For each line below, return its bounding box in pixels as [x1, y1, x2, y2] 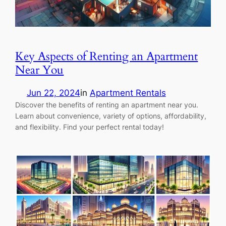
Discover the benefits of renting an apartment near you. [15, 100, 199, 109]
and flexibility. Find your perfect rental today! [15, 122, 164, 131]
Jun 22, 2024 [26, 87, 80, 98]
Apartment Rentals [89, 87, 166, 98]
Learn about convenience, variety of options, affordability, [15, 111, 207, 120]
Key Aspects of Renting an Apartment [15, 48, 198, 64]
